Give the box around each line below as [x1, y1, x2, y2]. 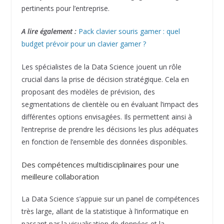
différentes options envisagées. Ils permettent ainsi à [21, 112, 192, 122]
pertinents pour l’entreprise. [21, 3, 109, 13]
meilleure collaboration [21, 171, 99, 182]
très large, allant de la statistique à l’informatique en [21, 206, 188, 216]
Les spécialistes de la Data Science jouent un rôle [21, 62, 181, 72]
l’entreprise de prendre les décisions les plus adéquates [21, 124, 198, 134]
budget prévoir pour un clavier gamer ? [21, 39, 146, 49]
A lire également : [21, 26, 76, 36]
